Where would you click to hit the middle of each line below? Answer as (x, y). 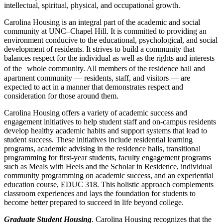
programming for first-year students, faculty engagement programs (108, 157)
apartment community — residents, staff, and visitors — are (97, 78)
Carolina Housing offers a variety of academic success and (96, 112)
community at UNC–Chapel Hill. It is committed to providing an (105, 31)
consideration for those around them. (61, 96)
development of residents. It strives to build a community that (99, 49)
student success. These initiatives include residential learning (98, 139)
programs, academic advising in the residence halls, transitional (102, 148)
